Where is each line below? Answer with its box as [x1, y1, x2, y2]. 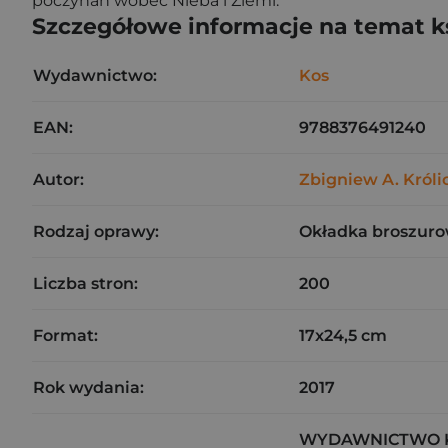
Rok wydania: [33, 378, 144, 397]
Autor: [33, 170, 84, 189]
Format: [33, 326, 98, 345]
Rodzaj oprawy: [33, 222, 159, 241]
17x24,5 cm [299, 326, 387, 345]
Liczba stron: [33, 274, 138, 293]
